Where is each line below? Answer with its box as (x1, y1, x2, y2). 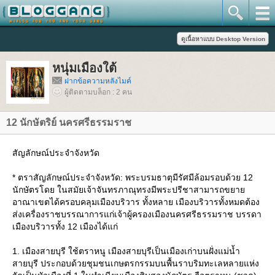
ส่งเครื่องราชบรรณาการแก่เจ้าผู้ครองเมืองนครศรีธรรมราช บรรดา (12, 209, 261, 219)
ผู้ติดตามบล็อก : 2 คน (64, 88, 132, 96)
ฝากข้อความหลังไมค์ (64, 77, 131, 85)
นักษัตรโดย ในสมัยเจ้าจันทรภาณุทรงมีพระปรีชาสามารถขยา (12, 185, 245, 195)
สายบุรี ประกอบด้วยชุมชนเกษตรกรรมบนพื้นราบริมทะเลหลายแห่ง (12, 258, 259, 268)
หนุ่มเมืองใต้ (52, 61, 117, 75)
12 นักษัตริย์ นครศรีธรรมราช (6, 117, 131, 128)
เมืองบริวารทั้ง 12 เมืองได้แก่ (12, 222, 118, 231)
